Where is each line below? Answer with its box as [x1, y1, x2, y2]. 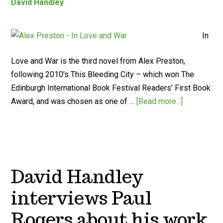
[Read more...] [136, 97, 183, 106]
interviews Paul [11, 186, 152, 210]
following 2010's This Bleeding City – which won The [11, 70, 195, 79]
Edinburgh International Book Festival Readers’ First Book [11, 83, 211, 93]
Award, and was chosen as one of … [11, 97, 137, 106]
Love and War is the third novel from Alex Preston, [11, 56, 186, 66]
